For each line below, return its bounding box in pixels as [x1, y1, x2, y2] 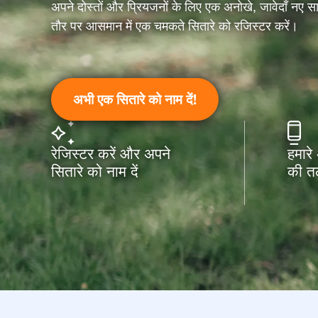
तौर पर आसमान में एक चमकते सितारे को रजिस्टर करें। [51, 18, 298, 33]
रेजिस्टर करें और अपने [51, 145, 170, 162]
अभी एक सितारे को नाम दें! [73, 91, 197, 107]
